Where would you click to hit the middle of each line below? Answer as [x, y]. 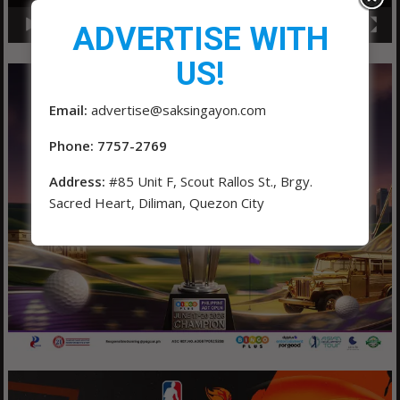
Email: [70, 109]
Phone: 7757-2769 [108, 145]
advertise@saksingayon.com [179, 109]
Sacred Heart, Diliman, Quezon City [157, 202]
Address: [79, 181]
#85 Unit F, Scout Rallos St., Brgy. [211, 181]
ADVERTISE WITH [200, 39]
